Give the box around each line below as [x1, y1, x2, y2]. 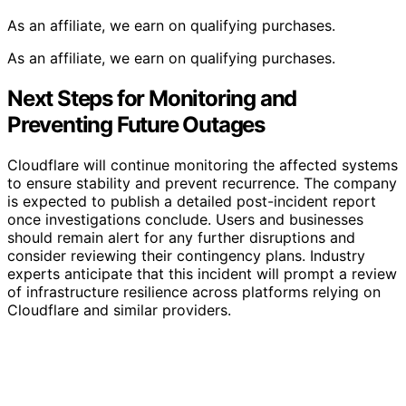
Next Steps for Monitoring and [7, 84, 297, 111]
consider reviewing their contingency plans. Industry [7, 246, 365, 265]
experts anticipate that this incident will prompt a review [7, 264, 397, 283]
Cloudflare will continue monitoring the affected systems [7, 155, 398, 174]
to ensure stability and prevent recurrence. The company [7, 173, 397, 192]
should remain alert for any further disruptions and [7, 227, 355, 246]
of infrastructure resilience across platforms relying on [7, 282, 381, 301]
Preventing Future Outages [7, 111, 266, 138]
